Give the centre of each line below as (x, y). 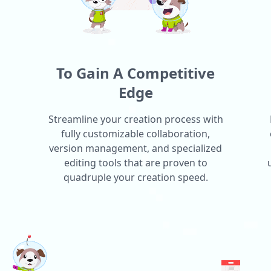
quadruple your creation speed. (135, 177)
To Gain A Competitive (135, 73)
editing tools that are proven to (135, 162)
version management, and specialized (135, 148)
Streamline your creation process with (135, 119)
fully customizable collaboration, (135, 133)
